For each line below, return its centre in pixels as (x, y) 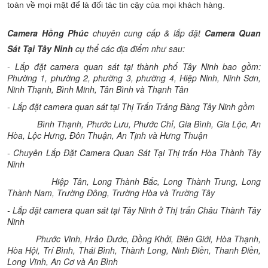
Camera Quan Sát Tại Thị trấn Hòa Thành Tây (170, 153)
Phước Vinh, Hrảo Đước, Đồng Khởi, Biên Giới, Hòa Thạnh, (134, 239)
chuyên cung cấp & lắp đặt (147, 33)
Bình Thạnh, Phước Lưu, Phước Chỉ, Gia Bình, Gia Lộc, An (134, 124)
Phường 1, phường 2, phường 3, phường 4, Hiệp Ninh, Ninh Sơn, (134, 78)
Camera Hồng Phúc (48, 33)
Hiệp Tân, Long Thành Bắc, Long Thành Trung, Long (134, 181)
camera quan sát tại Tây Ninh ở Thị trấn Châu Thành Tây (153, 210)
